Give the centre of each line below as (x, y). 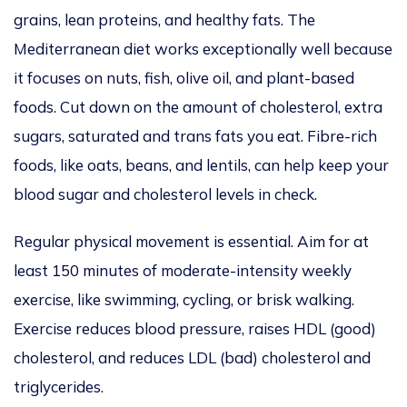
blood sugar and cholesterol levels (134, 194)
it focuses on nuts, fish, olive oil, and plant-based (184, 78)
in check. (286, 194)
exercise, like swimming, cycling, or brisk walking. (184, 300)
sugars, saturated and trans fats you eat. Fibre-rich (195, 136)
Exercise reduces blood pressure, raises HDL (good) (195, 329)
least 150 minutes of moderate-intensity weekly (183, 271)
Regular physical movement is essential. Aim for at (191, 242)
